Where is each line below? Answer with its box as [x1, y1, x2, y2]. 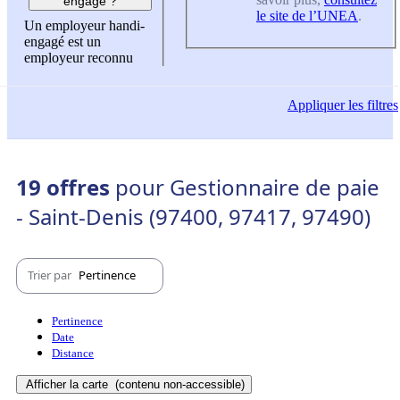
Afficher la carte [26, 377, 112, 391]
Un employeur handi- [24, 18, 145, 34]
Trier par [28, 267, 74, 284]
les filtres [345, 97, 398, 113]
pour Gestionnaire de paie [115, 171, 379, 202]
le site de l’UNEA [256, 7, 358, 23]
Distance [52, 346, 94, 360]
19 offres [16, 171, 115, 202]
